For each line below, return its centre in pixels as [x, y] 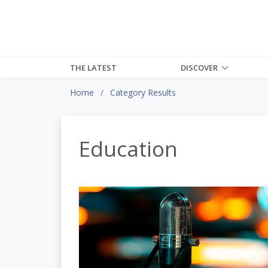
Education [128, 148]
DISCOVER [200, 67]
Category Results [143, 92]
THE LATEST [93, 67]
